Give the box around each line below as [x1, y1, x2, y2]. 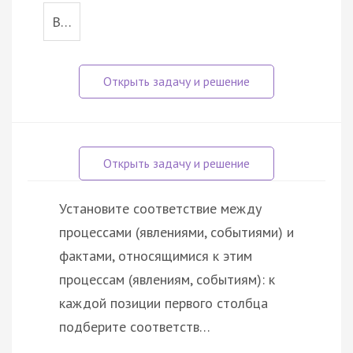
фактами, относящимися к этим [59, 246, 252, 265]
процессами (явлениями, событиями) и [59, 222, 294, 241]
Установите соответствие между [59, 199, 262, 217]
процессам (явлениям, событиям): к [59, 269, 275, 288]
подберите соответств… [59, 317, 210, 336]
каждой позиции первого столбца [59, 293, 268, 312]
